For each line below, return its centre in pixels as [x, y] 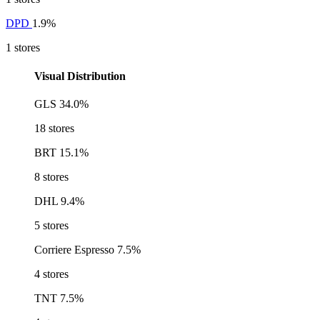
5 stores [51, 225]
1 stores [23, 48]
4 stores [51, 274]
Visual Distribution [80, 76]
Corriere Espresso [74, 249]
